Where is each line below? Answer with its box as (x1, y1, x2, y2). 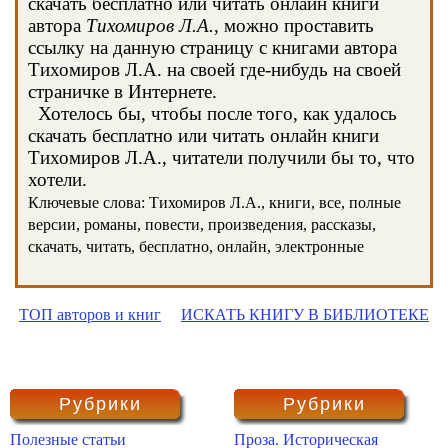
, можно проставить (214, 15, 374, 36)
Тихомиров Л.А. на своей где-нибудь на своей (28, 59, 401, 80)
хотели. (28, 169, 87, 190)
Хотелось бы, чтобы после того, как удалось (28, 103, 397, 124)
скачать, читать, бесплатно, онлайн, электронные (28, 238, 364, 255)
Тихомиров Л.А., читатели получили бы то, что (28, 147, 415, 168)
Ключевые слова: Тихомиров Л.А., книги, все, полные (28, 194, 401, 211)
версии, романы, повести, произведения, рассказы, (28, 216, 376, 233)
